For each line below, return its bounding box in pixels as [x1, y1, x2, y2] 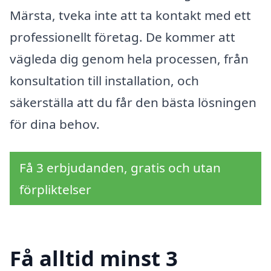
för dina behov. [10, 116, 100, 133]
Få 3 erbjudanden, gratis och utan [19, 159, 221, 176]
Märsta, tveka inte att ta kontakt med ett [10, 7, 251, 24]
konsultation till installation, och [10, 72, 199, 90]
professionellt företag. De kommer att [10, 28, 235, 46]
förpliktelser [19, 181, 91, 198]
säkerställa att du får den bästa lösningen [10, 94, 256, 111]
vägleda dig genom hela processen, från [10, 50, 249, 68]
